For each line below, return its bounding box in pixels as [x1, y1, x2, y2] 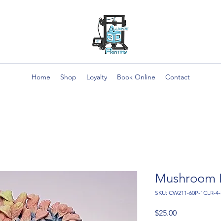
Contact [165, 72, 190, 81]
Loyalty [86, 72, 107, 81]
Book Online [116, 72, 155, 81]
